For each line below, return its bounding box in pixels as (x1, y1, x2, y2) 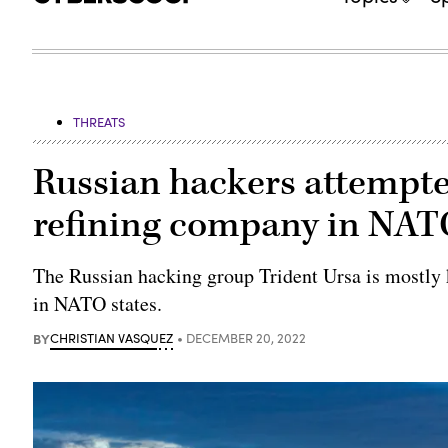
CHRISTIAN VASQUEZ (50, 328, 174, 347)
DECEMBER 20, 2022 (186, 328, 307, 347)
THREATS (73, 112, 126, 131)
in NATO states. (33, 289, 163, 317)
